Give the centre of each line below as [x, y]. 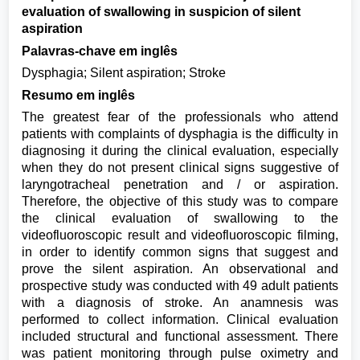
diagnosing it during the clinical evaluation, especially [180, 151]
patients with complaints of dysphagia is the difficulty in [180, 134]
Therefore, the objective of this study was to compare [180, 201]
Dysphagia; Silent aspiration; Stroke [124, 73]
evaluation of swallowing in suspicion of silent [162, 12]
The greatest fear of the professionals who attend [180, 117]
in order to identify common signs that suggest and [180, 252]
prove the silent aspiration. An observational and [180, 269]
